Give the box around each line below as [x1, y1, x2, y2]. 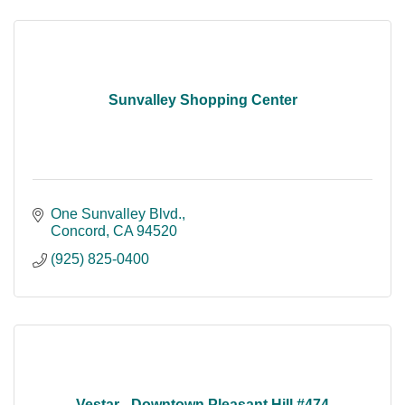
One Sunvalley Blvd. [51, 206, 182, 222]
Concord [51, 223, 106, 240]
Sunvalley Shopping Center [108, 92, 297, 108]
